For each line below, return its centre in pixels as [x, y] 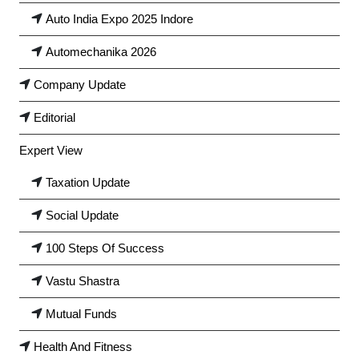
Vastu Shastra [83, 280]
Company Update [80, 84]
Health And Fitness [83, 346]
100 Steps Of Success [105, 248]
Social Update [82, 215]
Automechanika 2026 [101, 51]
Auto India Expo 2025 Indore [119, 18]
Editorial [54, 117]
